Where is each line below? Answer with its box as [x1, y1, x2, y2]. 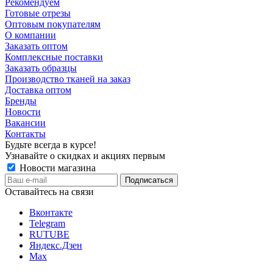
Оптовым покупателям [5, 19, 101, 30]
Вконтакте [29, 207, 73, 218]
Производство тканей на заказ [5, 74, 130, 85]
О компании [5, 30, 56, 41]
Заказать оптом [5, 41, 68, 52]
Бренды [5, 96, 37, 107]
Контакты [5, 129, 46, 140]
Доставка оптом [5, 85, 71, 96]
